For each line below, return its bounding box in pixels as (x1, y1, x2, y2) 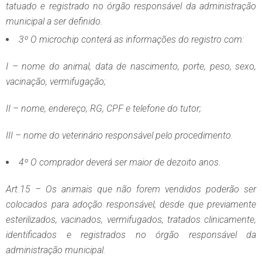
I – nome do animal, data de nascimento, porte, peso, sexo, (6, 61, 256, 73)
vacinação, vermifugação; (6, 76, 106, 88)
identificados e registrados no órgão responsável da (6, 229, 256, 241)
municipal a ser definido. (6, 16, 103, 27)
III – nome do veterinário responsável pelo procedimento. (6, 130, 233, 142)
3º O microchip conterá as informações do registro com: (19, 34, 244, 46)
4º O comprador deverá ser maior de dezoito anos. (19, 157, 221, 168)
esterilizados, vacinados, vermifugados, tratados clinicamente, (6, 214, 256, 226)
